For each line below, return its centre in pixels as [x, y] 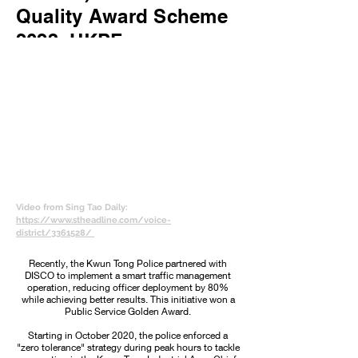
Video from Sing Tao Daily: [72, 208]
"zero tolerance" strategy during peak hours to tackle [128, 348]
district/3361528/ [55, 233]
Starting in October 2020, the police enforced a [128, 336]
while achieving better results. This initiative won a [128, 300]
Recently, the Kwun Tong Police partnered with [128, 264]
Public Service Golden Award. [128, 312]
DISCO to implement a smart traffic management [128, 276]
